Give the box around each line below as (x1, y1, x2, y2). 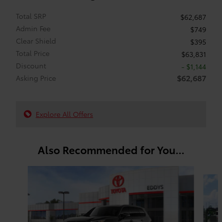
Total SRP (16, 11, 46, 21)
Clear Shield (16, 36, 56, 46)
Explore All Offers (36, 109, 93, 119)
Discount (16, 60, 46, 71)
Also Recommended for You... (38, 142, 184, 157)
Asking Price (16, 73, 56, 83)
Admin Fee (16, 23, 51, 34)
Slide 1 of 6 (3, 166, 40, 176)
